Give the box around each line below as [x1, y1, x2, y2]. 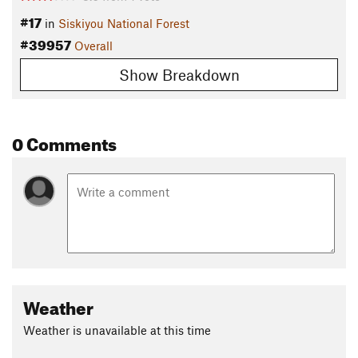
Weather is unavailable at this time [23, 322, 211, 337]
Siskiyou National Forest [58, 16, 189, 31]
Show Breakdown [118, 65, 240, 84]
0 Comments [12, 126, 117, 155]
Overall [74, 38, 113, 54]
